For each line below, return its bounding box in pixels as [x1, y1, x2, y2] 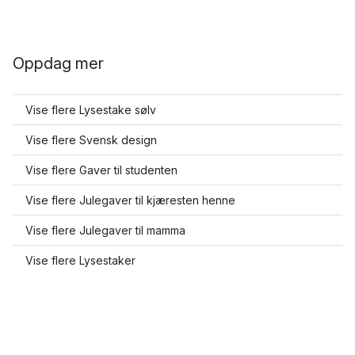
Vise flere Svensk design [25, 133, 157, 147]
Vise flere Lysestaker [25, 254, 136, 267]
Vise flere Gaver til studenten [25, 163, 177, 177]
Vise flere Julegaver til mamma [25, 223, 185, 237]
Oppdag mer [13, 54, 104, 73]
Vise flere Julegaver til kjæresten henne [25, 193, 235, 207]
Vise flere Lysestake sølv [25, 103, 156, 116]
